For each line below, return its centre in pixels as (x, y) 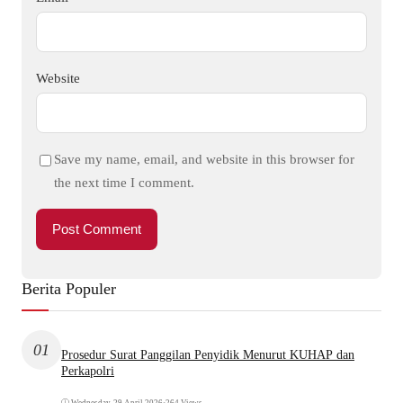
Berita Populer (69, 288)
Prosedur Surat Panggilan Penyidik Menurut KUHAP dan (208, 355)
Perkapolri (88, 371)
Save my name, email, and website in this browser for (204, 158)
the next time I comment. (124, 182)
